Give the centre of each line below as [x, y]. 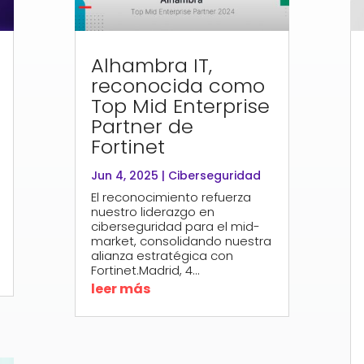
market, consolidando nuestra [182, 240]
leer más [121, 288]
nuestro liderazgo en [153, 211]
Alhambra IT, [152, 65]
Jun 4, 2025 [125, 175]
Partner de [143, 126]
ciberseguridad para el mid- [176, 226]
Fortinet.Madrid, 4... [146, 270]
